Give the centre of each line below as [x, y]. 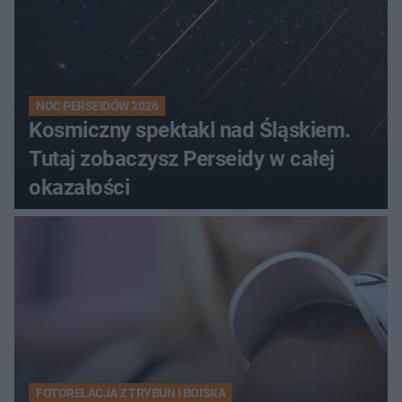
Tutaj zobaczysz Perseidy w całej [182, 158]
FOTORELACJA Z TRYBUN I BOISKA [131, 393]
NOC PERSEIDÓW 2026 [97, 105]
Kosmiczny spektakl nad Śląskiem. [190, 130]
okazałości [79, 187]
